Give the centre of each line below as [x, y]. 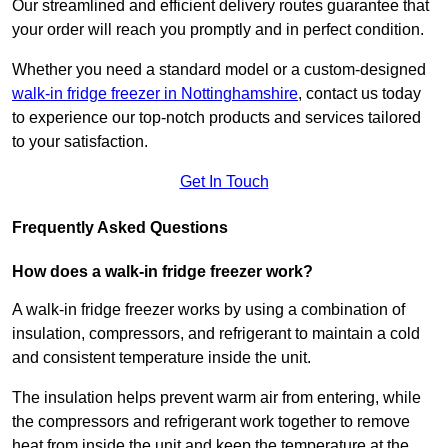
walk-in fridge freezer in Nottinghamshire [155, 94]
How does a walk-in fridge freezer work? [162, 272]
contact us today [363, 94]
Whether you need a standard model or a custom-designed [219, 70]
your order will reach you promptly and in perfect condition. [220, 30]
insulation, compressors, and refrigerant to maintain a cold [216, 334]
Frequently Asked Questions [120, 228]
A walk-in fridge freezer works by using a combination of [208, 310]
